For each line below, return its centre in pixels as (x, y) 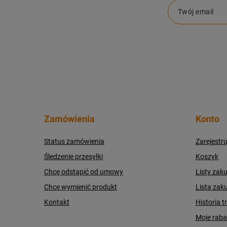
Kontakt (57, 202)
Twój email (196, 12)
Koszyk (207, 157)
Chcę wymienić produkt (81, 187)
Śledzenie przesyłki (73, 157)
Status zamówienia (74, 141)
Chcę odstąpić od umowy (84, 172)
